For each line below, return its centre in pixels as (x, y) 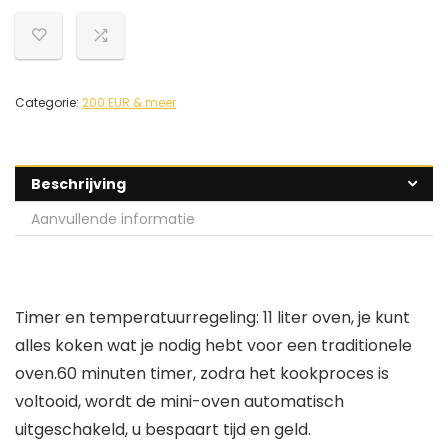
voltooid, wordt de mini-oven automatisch (179, 402)
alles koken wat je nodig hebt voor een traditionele (213, 346)
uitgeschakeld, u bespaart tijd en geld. (163, 430)
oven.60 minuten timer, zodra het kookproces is (202, 374)
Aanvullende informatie (113, 219)
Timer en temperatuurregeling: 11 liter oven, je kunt (212, 318)
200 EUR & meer (129, 103)
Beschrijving (78, 184)
